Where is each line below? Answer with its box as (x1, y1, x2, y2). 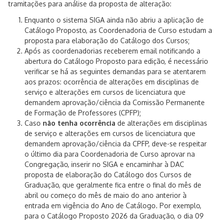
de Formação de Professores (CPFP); (25, 109, 141, 117)
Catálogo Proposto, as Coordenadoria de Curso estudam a (25, 26, 212, 34)
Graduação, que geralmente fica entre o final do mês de (25, 181, 201, 189)
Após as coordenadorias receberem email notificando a (25, 47, 200, 55)
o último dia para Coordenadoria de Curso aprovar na (25, 150, 195, 158)
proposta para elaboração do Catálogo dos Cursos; (25, 36, 190, 45)
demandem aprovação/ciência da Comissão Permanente (25, 98, 205, 107)
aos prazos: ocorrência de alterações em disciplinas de (25, 78, 199, 86)
